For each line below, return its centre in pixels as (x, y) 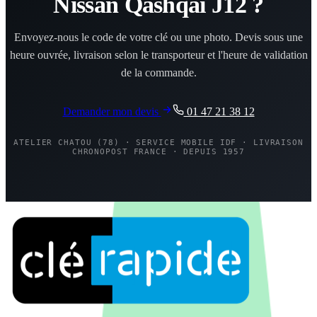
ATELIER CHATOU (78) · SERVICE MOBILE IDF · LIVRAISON (158, 143)
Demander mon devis (112, 111)
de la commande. (158, 73)
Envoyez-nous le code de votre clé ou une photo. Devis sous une (158, 37)
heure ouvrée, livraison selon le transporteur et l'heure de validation (158, 55)
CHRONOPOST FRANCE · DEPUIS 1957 (158, 152)
